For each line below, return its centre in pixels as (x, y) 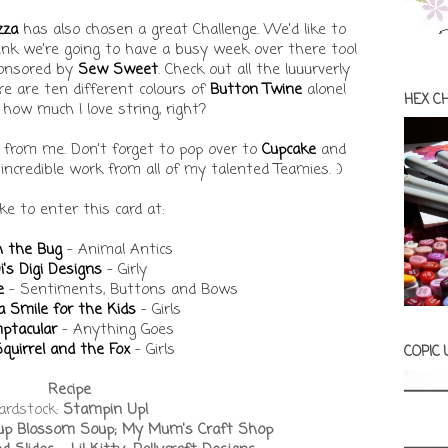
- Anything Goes (115, 329)
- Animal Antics (117, 249)
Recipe (69, 389)
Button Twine (256, 89)
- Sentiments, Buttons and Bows (121, 289)
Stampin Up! (105, 409)
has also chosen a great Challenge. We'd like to (181, 29)
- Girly (124, 269)
